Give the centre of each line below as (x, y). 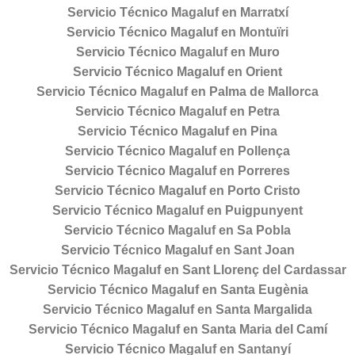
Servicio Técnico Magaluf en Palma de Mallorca (177, 92)
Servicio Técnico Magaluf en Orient (177, 72)
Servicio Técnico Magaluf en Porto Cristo (177, 191)
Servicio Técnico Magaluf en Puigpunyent (177, 211)
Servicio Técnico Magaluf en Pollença (177, 151)
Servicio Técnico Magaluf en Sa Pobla (177, 231)
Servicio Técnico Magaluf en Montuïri (177, 32)
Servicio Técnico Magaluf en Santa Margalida (177, 310)
